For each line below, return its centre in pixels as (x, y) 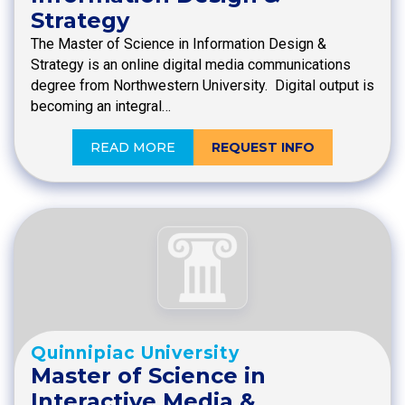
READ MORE (133, 148)
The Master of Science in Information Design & (179, 44)
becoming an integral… (101, 107)
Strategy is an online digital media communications (191, 65)
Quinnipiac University (135, 353)
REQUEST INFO (263, 148)
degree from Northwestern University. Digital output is (202, 86)
